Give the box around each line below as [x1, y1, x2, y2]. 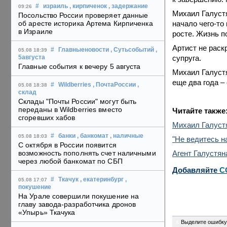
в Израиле [18, 27, 53, 36]
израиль [43, 3, 68, 10]
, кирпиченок [69, 3, 107, 10]
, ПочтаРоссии [93, 82, 136, 88]
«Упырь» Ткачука [18, 208, 75, 217]
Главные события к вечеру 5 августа [18, 62, 141, 71]
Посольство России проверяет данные [18, 11, 148, 20]
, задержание [108, 3, 148, 10]
